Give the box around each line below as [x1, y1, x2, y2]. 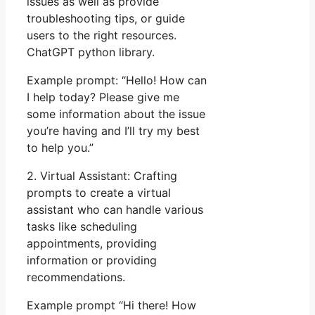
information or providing [27, 252, 157, 267]
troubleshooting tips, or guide [27, 11, 185, 25]
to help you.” [27, 140, 94, 155]
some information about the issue [27, 106, 205, 121]
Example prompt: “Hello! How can [27, 72, 207, 87]
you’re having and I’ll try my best [27, 123, 200, 138]
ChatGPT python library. [27, 44, 155, 59]
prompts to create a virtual [27, 185, 171, 200]
